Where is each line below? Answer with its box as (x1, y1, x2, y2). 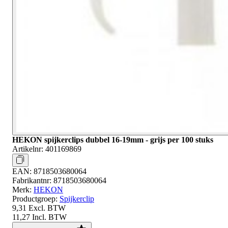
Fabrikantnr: (12, 176, 51, 185)
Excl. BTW (28, 203, 66, 212)
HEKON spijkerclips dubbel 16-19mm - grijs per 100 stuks (12, 135, 213, 144)
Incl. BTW (32, 212, 67, 221)
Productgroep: (12, 194, 58, 203)
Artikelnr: (12, 144, 43, 153)
